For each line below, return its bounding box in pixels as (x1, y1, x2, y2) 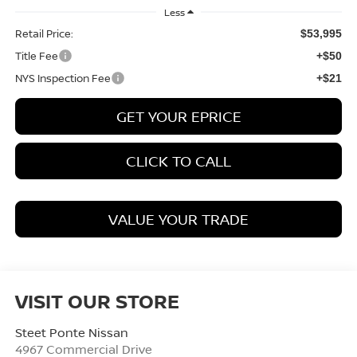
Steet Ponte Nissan (14, 324, 128, 340)
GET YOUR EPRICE (116, 106, 241, 126)
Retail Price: (14, 25, 73, 41)
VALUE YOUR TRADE (108, 209, 249, 229)
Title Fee (14, 48, 58, 63)
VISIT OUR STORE (14, 287, 179, 314)
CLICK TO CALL (126, 151, 231, 171)
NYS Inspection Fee (14, 70, 111, 85)
